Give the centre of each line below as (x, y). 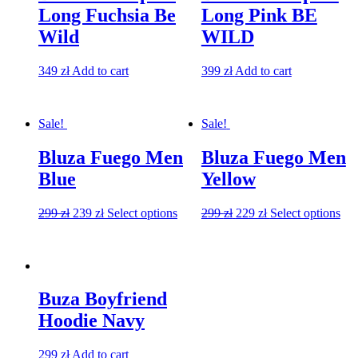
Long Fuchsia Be (107, 16)
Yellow (228, 179)
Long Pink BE (259, 16)
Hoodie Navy (91, 321)
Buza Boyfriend (103, 299)
